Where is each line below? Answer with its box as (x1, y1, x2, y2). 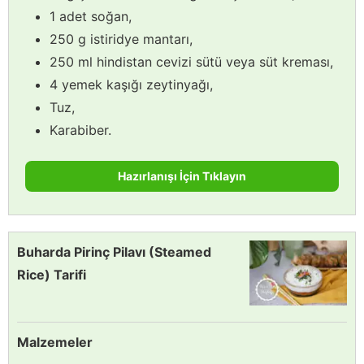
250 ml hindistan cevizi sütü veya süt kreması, (50, 53, 333, 70)
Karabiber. (50, 121, 111, 138)
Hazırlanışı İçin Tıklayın (118, 168, 246, 183)
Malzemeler (17, 333, 93, 350)
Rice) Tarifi (17, 266, 86, 283)
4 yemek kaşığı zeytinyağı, (50, 76, 213, 93)
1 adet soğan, (50, 7, 132, 24)
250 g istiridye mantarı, (50, 30, 193, 47)
